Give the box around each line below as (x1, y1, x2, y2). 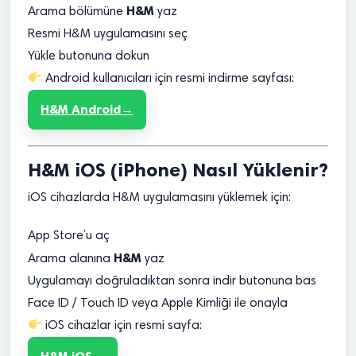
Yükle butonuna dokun (28, 50, 149, 63)
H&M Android (41, 102, 121, 117)
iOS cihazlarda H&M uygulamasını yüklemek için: (28, 192, 291, 204)
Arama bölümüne (28, 6, 126, 18)
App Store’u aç (28, 230, 110, 242)
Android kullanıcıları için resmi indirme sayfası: (42, 72, 295, 85)
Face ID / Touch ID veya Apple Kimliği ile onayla (28, 297, 288, 310)
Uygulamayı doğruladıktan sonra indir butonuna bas (28, 275, 316, 288)
